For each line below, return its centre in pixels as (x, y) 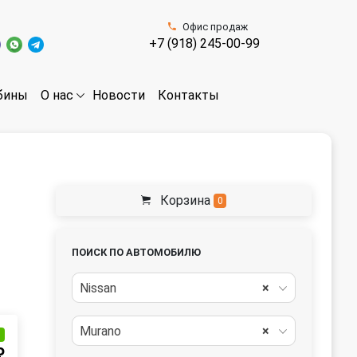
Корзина (185, 200)
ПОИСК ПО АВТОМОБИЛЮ (136, 252)
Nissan (98, 288)
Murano (100, 331)
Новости (119, 96)
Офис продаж (215, 27)
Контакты (189, 96)
